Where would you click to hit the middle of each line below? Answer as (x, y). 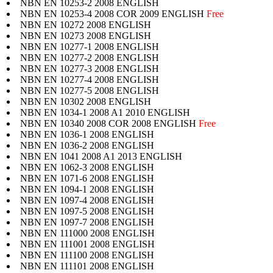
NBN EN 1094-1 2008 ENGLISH (87, 189)
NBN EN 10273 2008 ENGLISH (86, 35)
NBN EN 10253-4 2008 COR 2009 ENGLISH (113, 13)
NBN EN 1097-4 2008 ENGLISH (87, 200)
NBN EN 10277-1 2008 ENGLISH (90, 46)
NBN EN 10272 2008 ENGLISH (86, 24)
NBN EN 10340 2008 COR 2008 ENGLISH (109, 123)
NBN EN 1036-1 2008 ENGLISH (87, 134)
